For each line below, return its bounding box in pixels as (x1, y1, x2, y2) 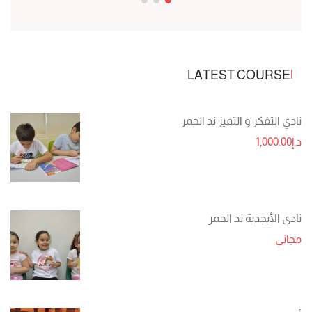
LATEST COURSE (187, 68, 290, 82)
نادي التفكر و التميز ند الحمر (181, 115, 302, 127)
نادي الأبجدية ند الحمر (208, 212, 302, 224)
